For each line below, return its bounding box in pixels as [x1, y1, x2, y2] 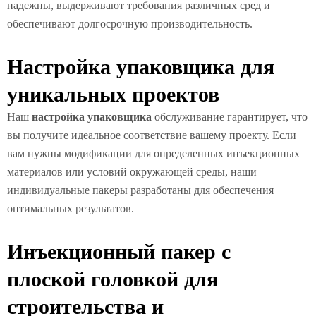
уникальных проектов [7, 82, 219, 106]
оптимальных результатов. [7, 202, 134, 214]
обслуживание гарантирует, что [152, 110, 308, 123]
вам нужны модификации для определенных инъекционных [7, 147, 300, 159]
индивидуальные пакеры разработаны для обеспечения [7, 183, 274, 196]
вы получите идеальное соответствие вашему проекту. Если [7, 128, 296, 141]
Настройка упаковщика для [7, 54, 274, 78]
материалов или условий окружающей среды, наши [7, 165, 257, 178]
